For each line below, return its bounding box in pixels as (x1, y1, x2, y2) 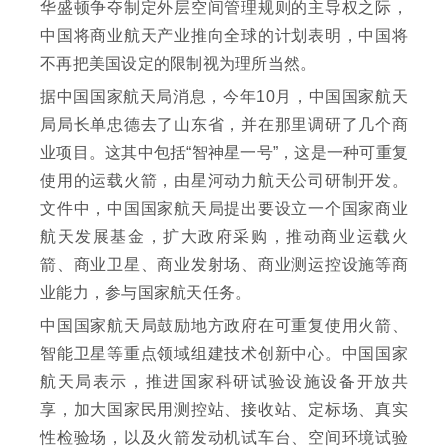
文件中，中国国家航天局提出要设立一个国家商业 (40, 199, 408, 217)
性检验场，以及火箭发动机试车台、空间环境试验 (40, 428, 408, 446)
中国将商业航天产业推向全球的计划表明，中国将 (40, 26, 408, 44)
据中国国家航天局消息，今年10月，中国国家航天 (40, 87, 408, 105)
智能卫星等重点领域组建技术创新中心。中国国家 (40, 344, 408, 362)
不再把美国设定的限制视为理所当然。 (40, 54, 317, 72)
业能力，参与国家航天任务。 (40, 283, 252, 301)
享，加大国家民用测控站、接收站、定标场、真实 (40, 400, 408, 418)
